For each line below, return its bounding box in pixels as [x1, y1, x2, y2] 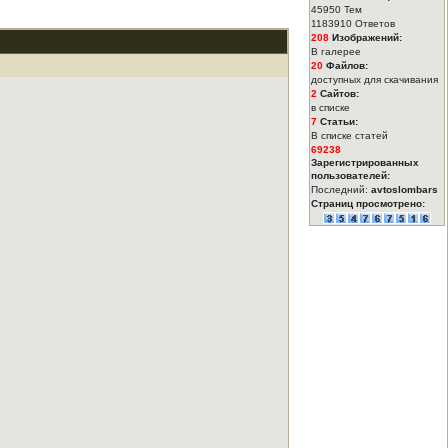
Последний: [311, 184, 371, 195]
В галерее [311, 46, 361, 57]
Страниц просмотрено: [311, 198, 425, 209]
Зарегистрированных [311, 157, 419, 168]
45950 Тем [311, 4, 362, 15]
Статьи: [317, 116, 358, 127]
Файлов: [323, 60, 368, 71]
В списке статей [311, 130, 388, 141]
